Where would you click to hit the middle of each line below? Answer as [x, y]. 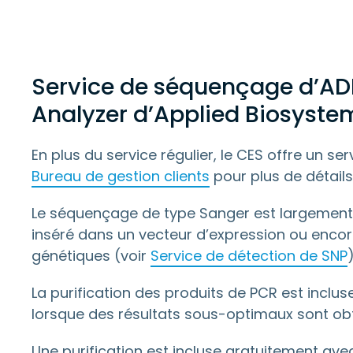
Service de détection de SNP [249, 256]
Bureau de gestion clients [121, 176]
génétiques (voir [91, 256]
